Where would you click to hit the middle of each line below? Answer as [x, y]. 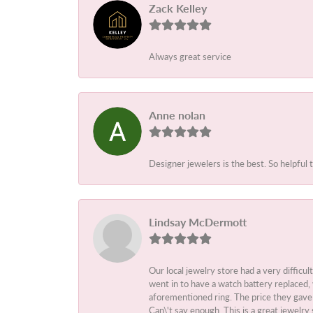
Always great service [190, 57]
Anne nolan [177, 115]
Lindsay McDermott [198, 222]
